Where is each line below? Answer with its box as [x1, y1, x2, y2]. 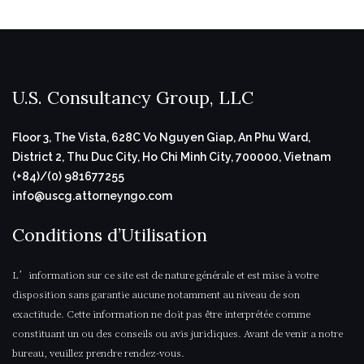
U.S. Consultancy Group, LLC [12, 86, 253, 109]
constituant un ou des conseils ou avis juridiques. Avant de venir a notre [12, 326, 343, 340]
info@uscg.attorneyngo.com [12, 189, 172, 202]
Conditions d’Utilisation [12, 223, 207, 246]
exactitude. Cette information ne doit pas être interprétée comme [12, 306, 310, 320]
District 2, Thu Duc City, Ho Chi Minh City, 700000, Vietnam [12, 150, 331, 163]
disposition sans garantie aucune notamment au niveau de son [12, 287, 300, 301]
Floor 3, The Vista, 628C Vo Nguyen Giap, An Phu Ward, [12, 131, 310, 144]
